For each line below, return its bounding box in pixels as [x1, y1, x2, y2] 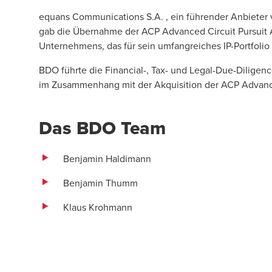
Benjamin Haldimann [63, 152, 151, 165]
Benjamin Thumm [63, 176, 138, 189]
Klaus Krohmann [63, 200, 132, 214]
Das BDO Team [39, 115, 166, 141]
